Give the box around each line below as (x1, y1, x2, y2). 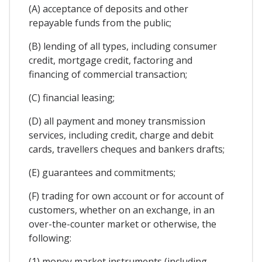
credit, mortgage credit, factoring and (29, 54, 192, 67)
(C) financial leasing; (29, 91, 115, 105)
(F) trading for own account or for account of (29, 189, 224, 203)
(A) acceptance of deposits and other (29, 2, 188, 16)
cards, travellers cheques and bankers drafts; (29, 143, 225, 156)
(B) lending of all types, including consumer (29, 40, 217, 53)
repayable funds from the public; (29, 16, 171, 30)
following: (29, 232, 71, 245)
